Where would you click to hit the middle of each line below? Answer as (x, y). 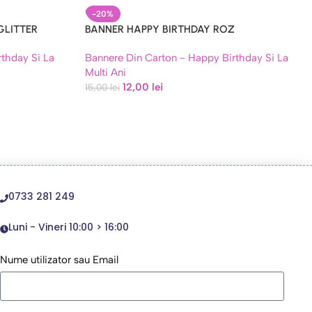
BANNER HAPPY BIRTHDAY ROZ (160, 29)
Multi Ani (106, 72)
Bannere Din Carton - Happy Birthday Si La (187, 58)
